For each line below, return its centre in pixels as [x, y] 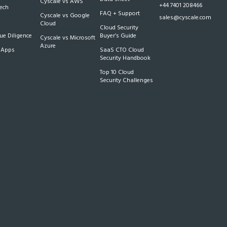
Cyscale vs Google [65, 16]
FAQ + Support [120, 14]
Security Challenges [126, 81]
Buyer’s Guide [118, 36]
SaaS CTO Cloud [122, 50]
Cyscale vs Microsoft [68, 38]
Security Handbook [125, 58]
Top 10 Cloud [117, 72]
